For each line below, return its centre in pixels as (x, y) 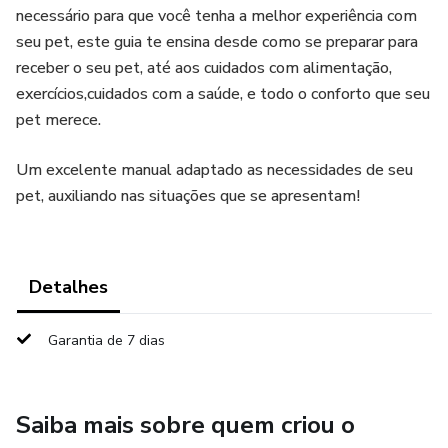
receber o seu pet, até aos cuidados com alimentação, (204, 68)
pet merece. (58, 120)
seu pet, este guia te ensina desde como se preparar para (217, 42)
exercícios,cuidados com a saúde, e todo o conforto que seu (223, 94)
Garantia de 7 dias (106, 340)
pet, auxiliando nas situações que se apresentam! (188, 196)
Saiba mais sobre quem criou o (185, 425)
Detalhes (68, 287)
